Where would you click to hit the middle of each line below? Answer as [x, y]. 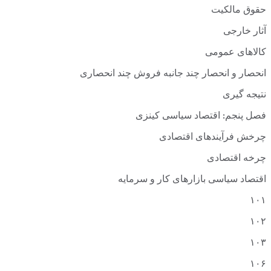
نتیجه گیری [244, 96]
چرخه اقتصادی [237, 159]
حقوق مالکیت [239, 11]
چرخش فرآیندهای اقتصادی [213, 138]
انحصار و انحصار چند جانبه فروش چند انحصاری [173, 74]
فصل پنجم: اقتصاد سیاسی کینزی [201, 117]
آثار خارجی [245, 32]
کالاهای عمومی [236, 53]
